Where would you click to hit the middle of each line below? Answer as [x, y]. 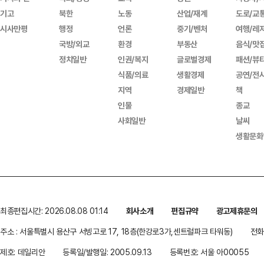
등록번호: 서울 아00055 [209, 252]
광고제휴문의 [237, 211]
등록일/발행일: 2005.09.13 [107, 252]
